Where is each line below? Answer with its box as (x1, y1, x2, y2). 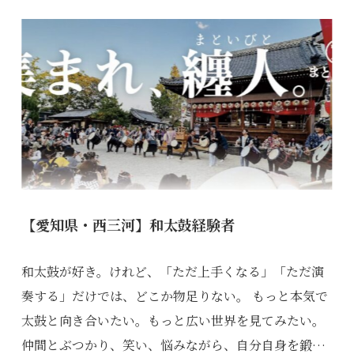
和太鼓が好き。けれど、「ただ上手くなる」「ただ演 (21, 262, 325, 281)
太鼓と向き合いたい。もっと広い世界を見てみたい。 (21, 311, 326, 330)
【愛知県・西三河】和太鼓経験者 (21, 214, 235, 235)
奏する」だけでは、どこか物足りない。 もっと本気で (21, 286, 329, 305)
